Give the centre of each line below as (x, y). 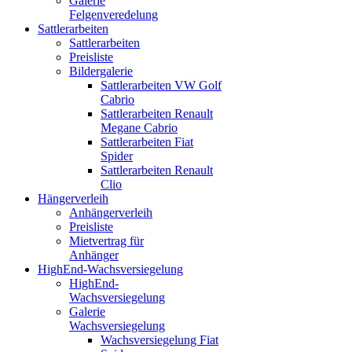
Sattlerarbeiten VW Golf (161, 85)
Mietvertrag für (106, 240)
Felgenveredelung (114, 14)
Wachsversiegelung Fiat (159, 339)
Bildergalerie (101, 71)
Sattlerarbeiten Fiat (147, 141)
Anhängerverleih (111, 212)
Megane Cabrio (139, 127)
